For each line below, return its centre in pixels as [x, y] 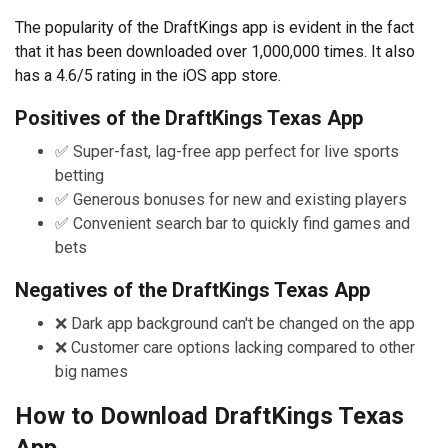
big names [91, 371]
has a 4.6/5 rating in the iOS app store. [148, 75]
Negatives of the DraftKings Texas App [195, 289]
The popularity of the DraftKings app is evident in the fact [214, 27]
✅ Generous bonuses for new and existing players [231, 199]
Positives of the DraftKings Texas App [189, 117]
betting [79, 175]
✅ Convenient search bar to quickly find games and [232, 223]
